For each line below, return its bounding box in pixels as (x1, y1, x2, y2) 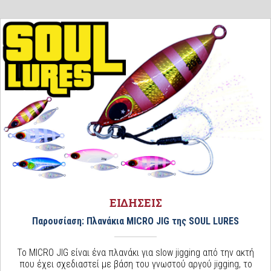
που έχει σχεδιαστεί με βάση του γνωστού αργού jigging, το (19, 258, 252, 270)
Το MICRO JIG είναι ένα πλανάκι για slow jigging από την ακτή (17, 246, 254, 258)
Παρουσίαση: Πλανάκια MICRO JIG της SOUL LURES (32, 215, 239, 227)
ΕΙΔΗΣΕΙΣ (109, 195, 162, 210)
